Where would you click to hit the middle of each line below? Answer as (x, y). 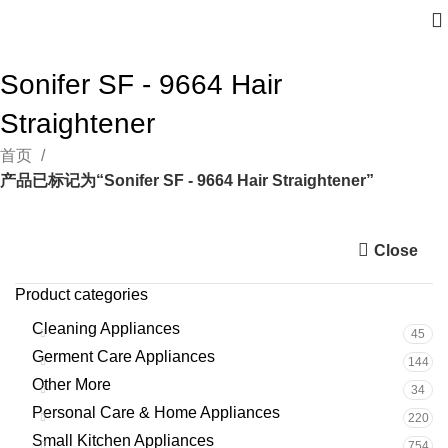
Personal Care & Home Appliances (156, 412)
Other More (71, 384)
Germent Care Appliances (123, 356)
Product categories (81, 294)
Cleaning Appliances (106, 328)
